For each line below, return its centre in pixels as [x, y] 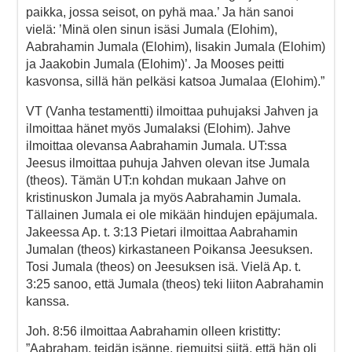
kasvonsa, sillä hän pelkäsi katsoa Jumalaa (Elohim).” [175, 81]
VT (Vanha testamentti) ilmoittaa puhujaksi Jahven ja [172, 111]
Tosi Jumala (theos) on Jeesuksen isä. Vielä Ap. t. [163, 266]
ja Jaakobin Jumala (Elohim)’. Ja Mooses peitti [155, 64]
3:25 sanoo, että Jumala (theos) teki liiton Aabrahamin [175, 284]
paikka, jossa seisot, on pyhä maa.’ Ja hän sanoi [160, 12]
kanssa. [48, 301]
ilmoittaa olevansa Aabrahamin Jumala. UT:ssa [156, 145]
